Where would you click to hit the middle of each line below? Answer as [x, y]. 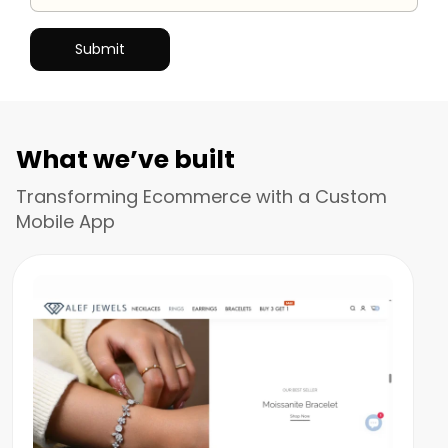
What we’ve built [125, 160]
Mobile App [65, 222]
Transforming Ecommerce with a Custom [201, 197]
